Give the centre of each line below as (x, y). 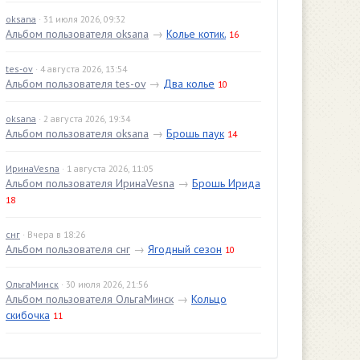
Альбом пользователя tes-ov (76, 84)
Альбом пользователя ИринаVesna (90, 183)
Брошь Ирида (226, 183)
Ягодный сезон (185, 249)
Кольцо (209, 299)
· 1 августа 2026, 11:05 (108, 168)
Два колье (189, 84)
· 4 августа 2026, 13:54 (81, 69)
